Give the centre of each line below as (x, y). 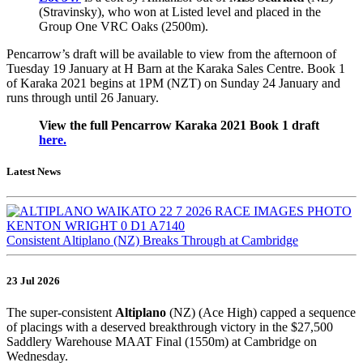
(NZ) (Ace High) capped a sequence (261, 312)
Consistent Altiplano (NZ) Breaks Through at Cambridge (152, 241)
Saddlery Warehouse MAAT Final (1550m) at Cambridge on (162, 341)
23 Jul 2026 (33, 280)
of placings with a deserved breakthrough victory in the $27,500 (170, 327)
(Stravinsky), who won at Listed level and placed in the (180, 12)
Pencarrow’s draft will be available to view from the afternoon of (171, 54)
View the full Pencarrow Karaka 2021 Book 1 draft (179, 126)
